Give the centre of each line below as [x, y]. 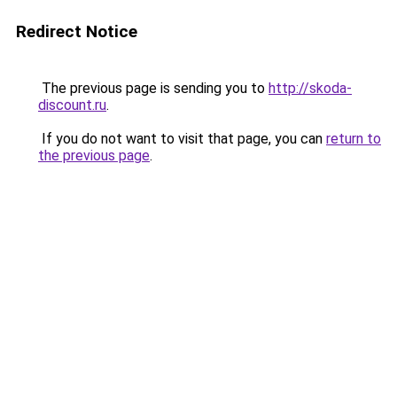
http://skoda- [310, 88]
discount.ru [72, 105]
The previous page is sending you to [153, 88]
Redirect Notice [77, 31]
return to [354, 139]
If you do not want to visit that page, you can [182, 139]
